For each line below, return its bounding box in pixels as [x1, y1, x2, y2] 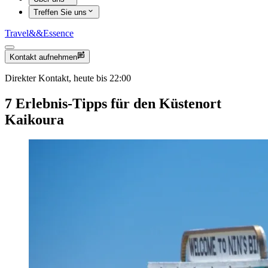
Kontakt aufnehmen [10, 52, 77, 62]
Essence [43, 28, 74, 39]
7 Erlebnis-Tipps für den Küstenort [5, 95, 221, 111]
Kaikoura [5, 111, 64, 127]
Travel [5, 28, 29, 39]
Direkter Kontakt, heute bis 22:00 [5, 72, 131, 83]
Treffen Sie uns [33, 8, 87, 17]
